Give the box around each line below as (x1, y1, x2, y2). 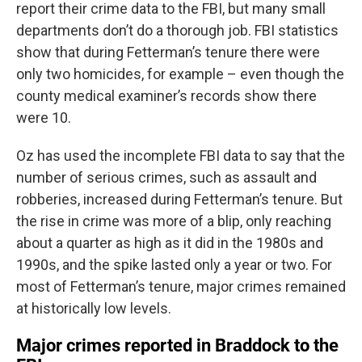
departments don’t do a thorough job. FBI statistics (16, 21, 339, 39)
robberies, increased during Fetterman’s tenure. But (16, 190, 343, 208)
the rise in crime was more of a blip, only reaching (16, 212, 331, 229)
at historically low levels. (16, 299, 171, 317)
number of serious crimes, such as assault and (16, 168, 317, 186)
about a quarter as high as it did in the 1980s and (16, 234, 323, 251)
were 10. (16, 108, 71, 126)
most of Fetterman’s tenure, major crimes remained (16, 277, 346, 295)
